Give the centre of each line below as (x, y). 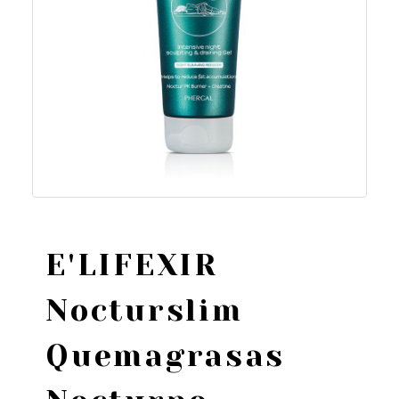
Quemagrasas (166, 355)
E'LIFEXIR (132, 265)
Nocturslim (144, 310)
